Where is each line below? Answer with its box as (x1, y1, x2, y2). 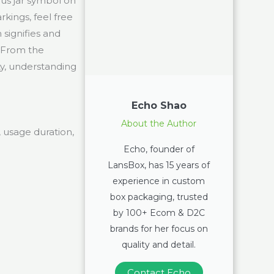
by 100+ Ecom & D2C (113, 207, 205, 218)
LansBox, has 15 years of (108, 159, 210, 171)
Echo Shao (131, 99, 187, 111)
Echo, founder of (123, 143, 194, 155)
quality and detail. (122, 239, 196, 250)
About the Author (121, 117, 197, 129)
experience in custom (113, 175, 206, 187)
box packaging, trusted (109, 191, 208, 202)
